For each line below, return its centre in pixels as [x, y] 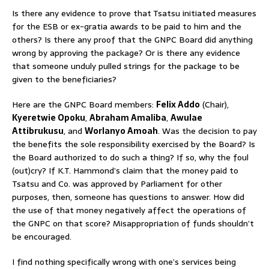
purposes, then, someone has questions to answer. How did [128, 197]
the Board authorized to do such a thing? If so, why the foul [130, 157]
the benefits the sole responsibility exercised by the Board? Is [134, 144]
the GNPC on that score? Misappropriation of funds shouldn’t [133, 223]
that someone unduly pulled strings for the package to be [126, 66]
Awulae [186, 117]
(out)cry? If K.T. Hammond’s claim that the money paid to [125, 170]
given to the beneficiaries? [64, 79]
